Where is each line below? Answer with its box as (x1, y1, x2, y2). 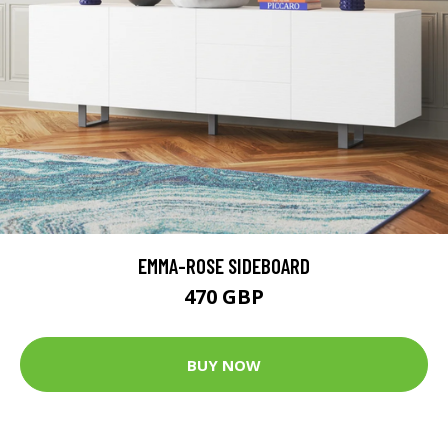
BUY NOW (187, 354, 261, 375)
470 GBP (184, 283, 264, 311)
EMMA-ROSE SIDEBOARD (138, 253, 310, 279)
